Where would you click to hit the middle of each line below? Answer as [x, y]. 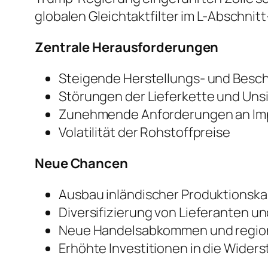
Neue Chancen [81, 164]
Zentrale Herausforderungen [127, 48]
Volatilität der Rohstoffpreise [144, 133]
